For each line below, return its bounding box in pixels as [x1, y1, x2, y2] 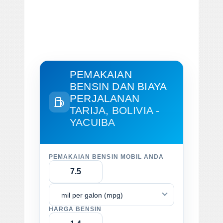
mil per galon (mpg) [61, 191, 123, 199]
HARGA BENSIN [49, 206, 102, 212]
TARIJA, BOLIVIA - [70, 104, 160, 116]
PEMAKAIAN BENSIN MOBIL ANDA [49, 153, 164, 160]
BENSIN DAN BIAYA [70, 80, 167, 92]
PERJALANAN [70, 92, 139, 104]
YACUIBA [70, 116, 115, 128]
